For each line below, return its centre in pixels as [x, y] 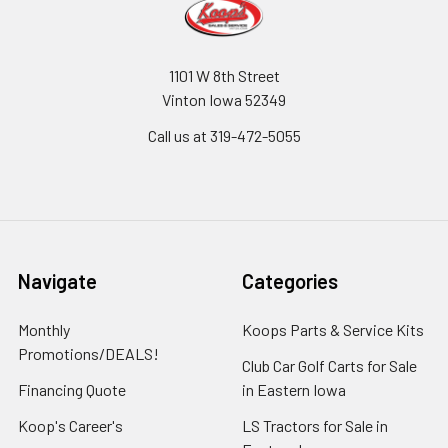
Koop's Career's [70, 425]
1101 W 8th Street [224, 75]
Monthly [44, 329]
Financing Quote [72, 389]
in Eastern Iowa [294, 389]
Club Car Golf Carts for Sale [329, 365]
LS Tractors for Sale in [315, 425]
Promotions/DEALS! [88, 353]
